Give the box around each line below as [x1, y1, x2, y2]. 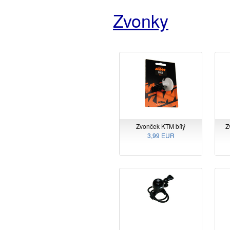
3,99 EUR [147, 131, 175, 140]
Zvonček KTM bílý [136, 122, 185, 131]
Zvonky [113, 8, 168, 33]
